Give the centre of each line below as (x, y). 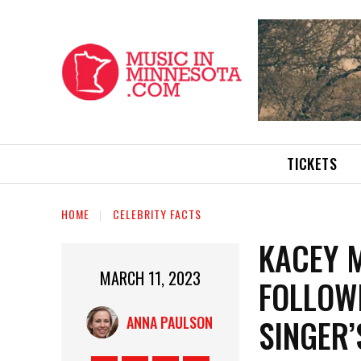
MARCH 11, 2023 (151, 278)
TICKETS (312, 163)
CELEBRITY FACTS (157, 214)
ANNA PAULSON (169, 322)
